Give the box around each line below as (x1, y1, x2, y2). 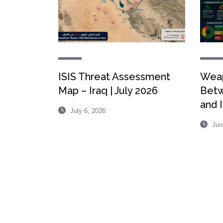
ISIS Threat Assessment (58, 71, 170, 83)
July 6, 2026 (68, 107, 106, 115)
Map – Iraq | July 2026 (58, 85, 158, 97)
